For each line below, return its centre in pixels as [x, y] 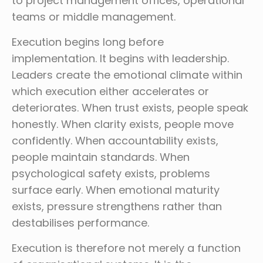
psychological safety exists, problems [111, 173]
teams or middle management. [94, 16]
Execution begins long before [88, 42]
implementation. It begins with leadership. [120, 58]
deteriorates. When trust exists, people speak [130, 107]
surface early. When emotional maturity [116, 190]
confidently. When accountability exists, [115, 140]
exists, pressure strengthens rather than [117, 206]
